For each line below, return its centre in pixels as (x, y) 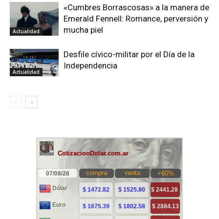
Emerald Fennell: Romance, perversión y (136, 19)
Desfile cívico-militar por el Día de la (129, 54)
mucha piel (83, 30)
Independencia (90, 66)
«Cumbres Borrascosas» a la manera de (136, 7)
